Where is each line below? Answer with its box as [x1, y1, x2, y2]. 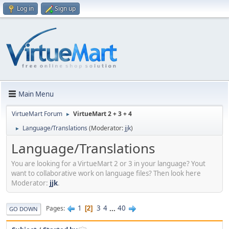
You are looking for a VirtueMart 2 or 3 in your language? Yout [11, 158, 205, 168]
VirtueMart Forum [12, 109, 62, 118]
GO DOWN [9, 204, 38, 213]
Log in [17, 4, 34, 13]
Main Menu [18, 89, 54, 99]
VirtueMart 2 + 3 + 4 [73, 109, 132, 118]
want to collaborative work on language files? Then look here [11, 168, 201, 178]
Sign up [55, 4, 76, 13]
